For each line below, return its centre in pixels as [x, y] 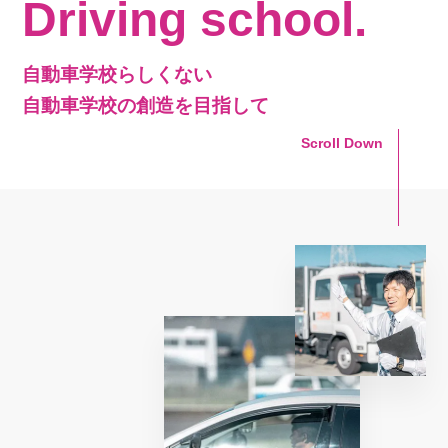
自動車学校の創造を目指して [146, 106]
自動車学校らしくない [117, 75]
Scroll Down [342, 142]
